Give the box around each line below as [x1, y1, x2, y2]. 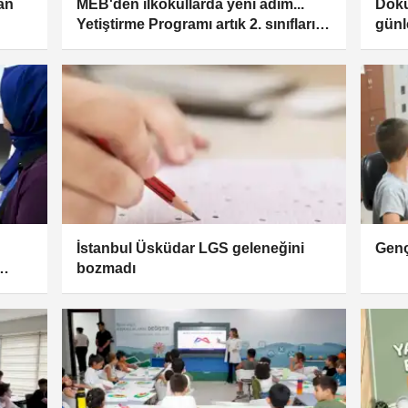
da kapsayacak [76, 36, 180, 52]
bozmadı [76, 260, 136, 277]
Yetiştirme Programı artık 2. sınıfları [76, 15, 315, 32]
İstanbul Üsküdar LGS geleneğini [76, 240, 304, 257]
